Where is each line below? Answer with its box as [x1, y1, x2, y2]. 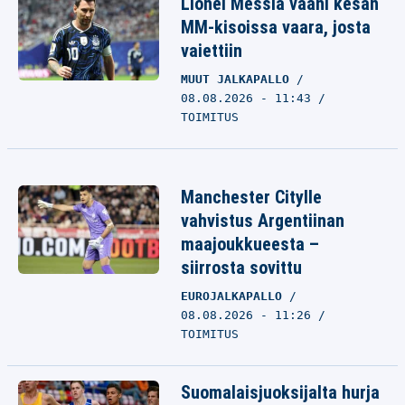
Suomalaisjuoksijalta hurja [181, 381, 380, 403]
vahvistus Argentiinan [181, 210, 344, 231]
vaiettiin [181, 40, 242, 61]
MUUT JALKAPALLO [181, 72, 297, 86]
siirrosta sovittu [181, 257, 302, 278]
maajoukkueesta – [181, 233, 319, 255]
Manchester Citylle [181, 186, 322, 208]
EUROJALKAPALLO [181, 289, 289, 303]
